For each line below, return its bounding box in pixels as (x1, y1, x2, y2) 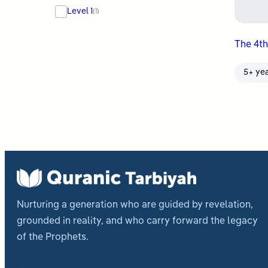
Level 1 (67, 7, 93, 16)
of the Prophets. (17, 232, 89, 242)
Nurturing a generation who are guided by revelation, (17, 200, 253, 210)
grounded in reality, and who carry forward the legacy (17, 216, 258, 226)
